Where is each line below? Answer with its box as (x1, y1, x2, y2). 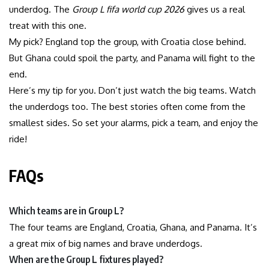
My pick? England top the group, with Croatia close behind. (9, 35, 246, 47)
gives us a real (184, 3, 245, 15)
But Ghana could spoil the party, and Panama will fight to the (9, 52, 255, 64)
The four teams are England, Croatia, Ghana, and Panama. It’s (9, 221, 257, 233)
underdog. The (9, 3, 72, 15)
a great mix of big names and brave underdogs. (9, 237, 202, 249)
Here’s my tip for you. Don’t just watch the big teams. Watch (9, 84, 256, 96)
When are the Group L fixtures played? (9, 253, 163, 265)
